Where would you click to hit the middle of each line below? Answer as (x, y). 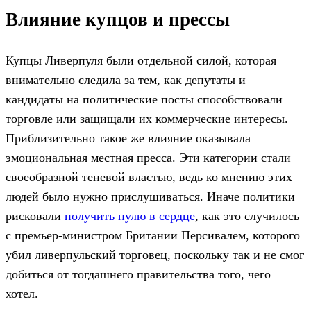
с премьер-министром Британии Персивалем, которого (153, 235)
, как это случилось (247, 216)
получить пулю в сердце (130, 216)
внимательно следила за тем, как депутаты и (126, 79)
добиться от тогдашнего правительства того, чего (138, 274)
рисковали (35, 216)
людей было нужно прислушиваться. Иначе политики (150, 196)
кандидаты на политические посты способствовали (144, 99)
